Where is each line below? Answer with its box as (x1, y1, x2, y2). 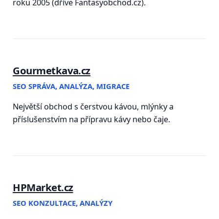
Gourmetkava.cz (13, 63, 90, 77)
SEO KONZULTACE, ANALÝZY (13, 197, 113, 208)
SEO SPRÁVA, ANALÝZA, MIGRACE (13, 81, 130, 91)
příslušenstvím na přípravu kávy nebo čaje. (13, 114, 171, 125)
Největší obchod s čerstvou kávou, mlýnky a (13, 101, 174, 112)
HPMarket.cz (13, 180, 73, 195)
